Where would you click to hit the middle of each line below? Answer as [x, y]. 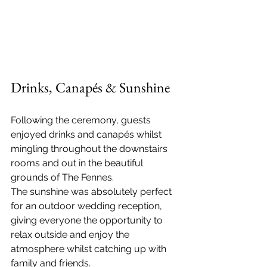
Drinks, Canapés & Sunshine [90, 88]
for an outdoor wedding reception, [88, 206]
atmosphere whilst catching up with [90, 249]
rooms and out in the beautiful [78, 163]
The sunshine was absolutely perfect [92, 192]
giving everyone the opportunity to [88, 221]
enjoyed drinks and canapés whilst [87, 135]
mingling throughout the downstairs [90, 149]
